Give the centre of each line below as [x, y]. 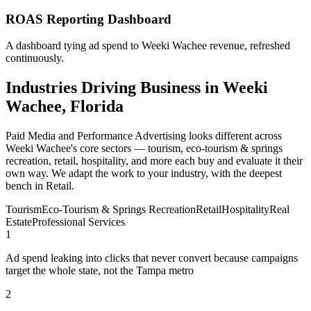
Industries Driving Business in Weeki [137, 88]
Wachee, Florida [65, 107]
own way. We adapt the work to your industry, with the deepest [144, 174]
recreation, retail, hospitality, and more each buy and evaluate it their [154, 161]
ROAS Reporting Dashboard [89, 19]
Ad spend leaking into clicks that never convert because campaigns [152, 258]
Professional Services [78, 222]
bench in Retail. [40, 186]
